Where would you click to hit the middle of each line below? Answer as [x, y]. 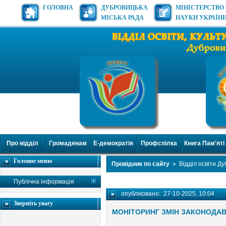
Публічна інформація [44, 181]
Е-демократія [114, 143]
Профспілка [159, 143]
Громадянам [68, 143]
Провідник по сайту [140, 164]
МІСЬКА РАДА [122, 18]
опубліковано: [142, 193]
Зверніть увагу [33, 203]
